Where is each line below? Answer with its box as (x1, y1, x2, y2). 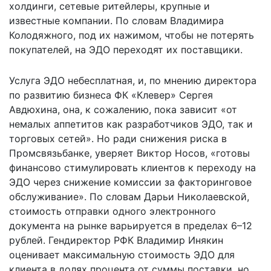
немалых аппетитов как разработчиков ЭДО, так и (9, 118, 253, 131)
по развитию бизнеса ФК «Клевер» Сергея (9, 89, 213, 102)
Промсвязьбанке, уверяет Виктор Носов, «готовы (9, 147, 250, 160)
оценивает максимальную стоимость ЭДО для (9, 249, 235, 261)
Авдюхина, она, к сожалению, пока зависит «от (9, 103, 237, 116)
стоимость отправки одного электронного (9, 205, 216, 218)
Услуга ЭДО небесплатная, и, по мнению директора (9, 74, 256, 87)
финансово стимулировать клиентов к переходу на (9, 162, 256, 174)
